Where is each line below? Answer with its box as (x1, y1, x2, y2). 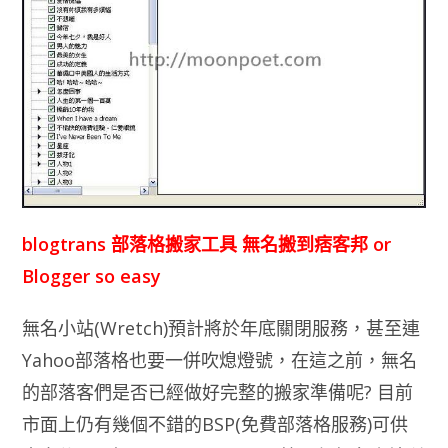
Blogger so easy (22, 264, 162, 289)
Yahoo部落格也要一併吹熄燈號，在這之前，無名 (22, 348, 418, 373)
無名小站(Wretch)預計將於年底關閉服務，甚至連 (22, 316, 421, 341)
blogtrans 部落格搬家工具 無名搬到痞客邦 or (22, 232, 392, 257)
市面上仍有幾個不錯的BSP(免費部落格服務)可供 (22, 412, 409, 437)
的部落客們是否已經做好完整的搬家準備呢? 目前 (22, 380, 414, 405)
